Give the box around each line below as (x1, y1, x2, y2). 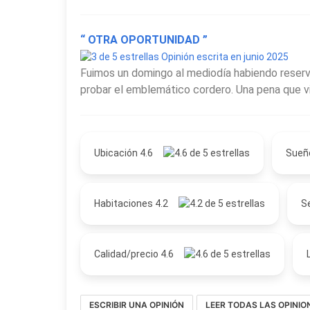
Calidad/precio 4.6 (94, 248, 176, 259)
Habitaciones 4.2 (94, 197, 170, 209)
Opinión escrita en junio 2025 (159, 51, 289, 62)
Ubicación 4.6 (94, 147, 155, 158)
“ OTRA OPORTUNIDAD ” (80, 33, 208, 46)
